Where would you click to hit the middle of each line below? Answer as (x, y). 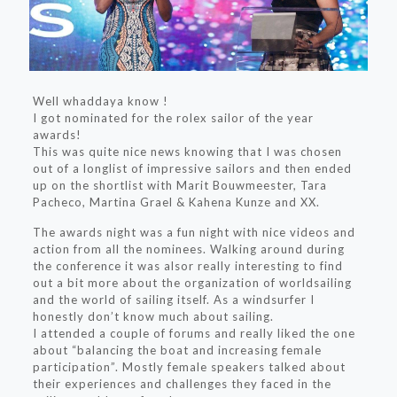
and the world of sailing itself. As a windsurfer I (173, 299)
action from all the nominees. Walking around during (188, 249)
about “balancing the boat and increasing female (177, 350)
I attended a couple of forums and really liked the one (194, 333)
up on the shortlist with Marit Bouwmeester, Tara (179, 185)
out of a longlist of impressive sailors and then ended (192, 168)
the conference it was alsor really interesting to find (187, 265)
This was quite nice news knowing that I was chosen (187, 151)
